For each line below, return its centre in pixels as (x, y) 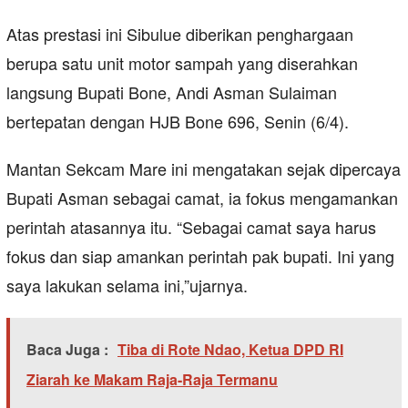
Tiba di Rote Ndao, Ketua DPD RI (230, 350)
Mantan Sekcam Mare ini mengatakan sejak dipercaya (204, 169)
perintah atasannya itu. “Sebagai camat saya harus (191, 227)
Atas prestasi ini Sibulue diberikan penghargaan (180, 34)
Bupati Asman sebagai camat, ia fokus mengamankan (202, 198)
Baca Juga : (67, 350)
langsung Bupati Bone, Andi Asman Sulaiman (172, 92)
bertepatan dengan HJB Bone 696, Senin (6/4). (178, 122)
